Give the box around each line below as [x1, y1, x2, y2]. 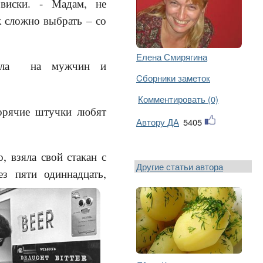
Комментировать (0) [138, 93, 218, 105]
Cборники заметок [136, 72, 210, 84]
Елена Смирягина [136, 50, 207, 63]
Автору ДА [136, 116, 179, 128]
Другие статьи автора [136, 160, 223, 173]
